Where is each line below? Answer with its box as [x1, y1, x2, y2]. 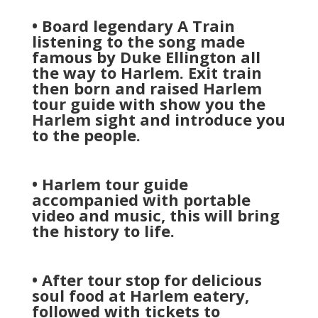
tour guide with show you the [31, 93, 265, 114]
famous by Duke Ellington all [31, 46, 261, 67]
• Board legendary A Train [31, 15, 235, 36]
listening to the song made [31, 31, 245, 52]
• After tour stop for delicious [31, 269, 262, 290]
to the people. [31, 124, 141, 146]
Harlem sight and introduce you [31, 109, 285, 130]
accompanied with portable [31, 189, 251, 210]
